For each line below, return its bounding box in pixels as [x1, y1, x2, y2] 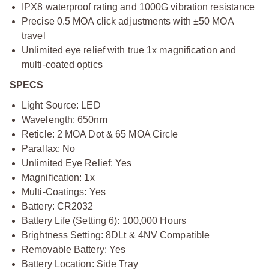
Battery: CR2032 [22, 201, 94, 211]
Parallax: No [22, 144, 76, 154]
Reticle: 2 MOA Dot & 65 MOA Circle [22, 129, 178, 139]
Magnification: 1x [22, 172, 95, 183]
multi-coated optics [22, 59, 103, 70]
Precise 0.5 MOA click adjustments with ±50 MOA [22, 16, 234, 26]
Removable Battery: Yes [22, 244, 126, 255]
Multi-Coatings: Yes [22, 187, 106, 197]
